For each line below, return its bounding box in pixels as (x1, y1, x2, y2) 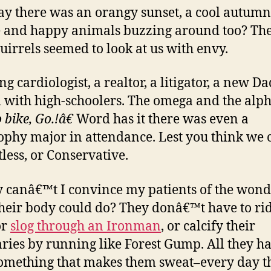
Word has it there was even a (73, 111, 249, 128)
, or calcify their (161, 218, 255, 235)
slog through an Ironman (10, 218, 161, 235)
